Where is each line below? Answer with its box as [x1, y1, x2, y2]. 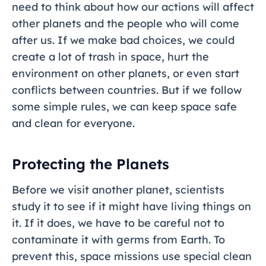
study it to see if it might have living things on [12, 199, 251, 214]
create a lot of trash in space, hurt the [12, 50, 209, 64]
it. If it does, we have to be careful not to [12, 216, 224, 230]
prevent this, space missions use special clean [12, 249, 252, 264]
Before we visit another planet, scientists [12, 183, 224, 197]
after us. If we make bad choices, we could [12, 33, 235, 47]
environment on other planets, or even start [12, 66, 239, 81]
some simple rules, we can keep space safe [12, 100, 237, 114]
